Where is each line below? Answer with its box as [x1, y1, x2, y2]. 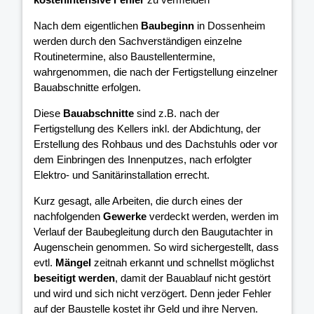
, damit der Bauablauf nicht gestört [115, 271, 271, 284]
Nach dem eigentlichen [34, 19, 141, 32]
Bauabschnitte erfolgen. [34, 81, 141, 93]
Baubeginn [141, 19, 194, 32]
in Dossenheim [194, 19, 266, 32]
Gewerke [103, 210, 146, 222]
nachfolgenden [34, 210, 103, 222]
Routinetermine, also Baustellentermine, [34, 50, 215, 62]
